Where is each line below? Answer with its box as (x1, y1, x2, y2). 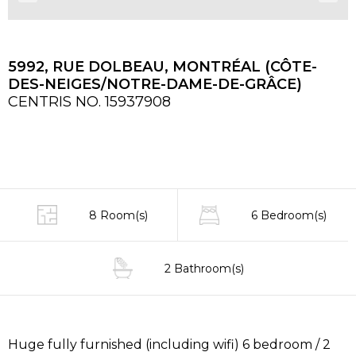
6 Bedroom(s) (251, 207, 327, 222)
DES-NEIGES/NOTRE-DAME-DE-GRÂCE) (8, 75, 302, 94)
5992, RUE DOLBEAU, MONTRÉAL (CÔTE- (8, 58, 317, 76)
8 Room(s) (89, 207, 148, 222)
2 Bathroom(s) (164, 261, 244, 276)
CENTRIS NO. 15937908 (8, 93, 171, 111)
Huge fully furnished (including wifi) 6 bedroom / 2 (8, 337, 331, 353)
